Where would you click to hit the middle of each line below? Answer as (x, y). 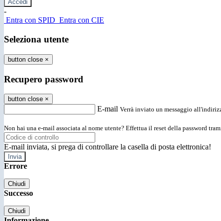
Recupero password (44, 79)
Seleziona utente (36, 39)
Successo (18, 193)
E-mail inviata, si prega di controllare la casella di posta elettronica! (108, 147)
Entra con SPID (31, 20)
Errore (16, 166)
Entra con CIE (82, 20)
